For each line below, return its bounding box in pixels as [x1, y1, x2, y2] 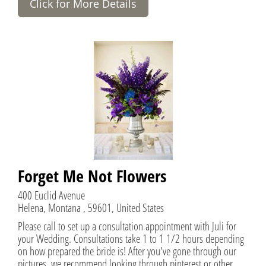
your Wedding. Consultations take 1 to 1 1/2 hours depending [18, 230, 244, 246]
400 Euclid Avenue [18, 186, 85, 203]
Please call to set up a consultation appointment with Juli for [18, 217, 236, 234]
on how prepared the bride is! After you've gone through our [18, 242, 236, 259]
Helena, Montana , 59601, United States [18, 199, 164, 216]
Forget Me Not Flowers [18, 164, 166, 187]
